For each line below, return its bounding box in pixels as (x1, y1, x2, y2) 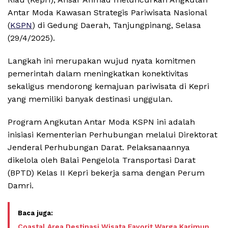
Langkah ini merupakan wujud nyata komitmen (8, 56, 195, 66)
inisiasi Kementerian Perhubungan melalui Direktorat (8, 130, 217, 140)
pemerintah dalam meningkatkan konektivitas (8, 69, 188, 79)
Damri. (8, 181, 34, 191)
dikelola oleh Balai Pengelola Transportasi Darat (8, 155, 195, 165)
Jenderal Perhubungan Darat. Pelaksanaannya (8, 142, 190, 153)
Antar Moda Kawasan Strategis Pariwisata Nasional (8, 8, 207, 18)
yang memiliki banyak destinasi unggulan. (8, 94, 173, 104)
